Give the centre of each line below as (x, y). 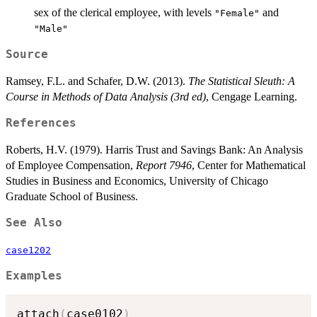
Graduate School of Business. (72, 196)
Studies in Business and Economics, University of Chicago (137, 180)
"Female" (237, 13)
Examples (34, 276)
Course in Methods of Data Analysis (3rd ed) (106, 96)
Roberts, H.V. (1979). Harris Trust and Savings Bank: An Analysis (154, 149)
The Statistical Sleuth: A (242, 81)
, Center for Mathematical (249, 165)
